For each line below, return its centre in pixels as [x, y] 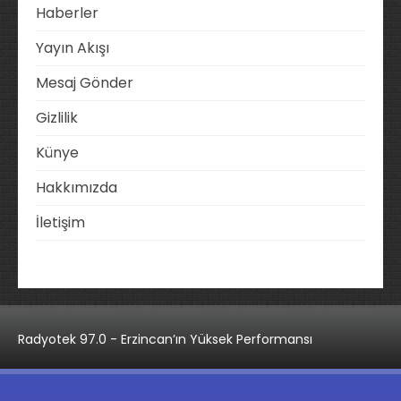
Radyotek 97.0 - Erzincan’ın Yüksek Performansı [165, 339]
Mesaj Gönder [85, 82]
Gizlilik [57, 117]
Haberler [67, 13]
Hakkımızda [77, 187]
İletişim [60, 222]
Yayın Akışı [73, 47]
